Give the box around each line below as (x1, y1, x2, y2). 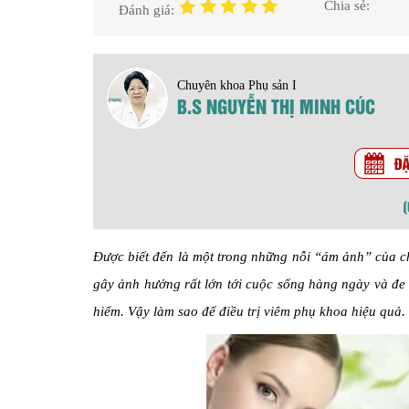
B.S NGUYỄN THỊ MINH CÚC (177, 92, 375, 119)
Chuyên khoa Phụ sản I (177, 79, 297, 92)
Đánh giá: (119, 3, 178, 17)
